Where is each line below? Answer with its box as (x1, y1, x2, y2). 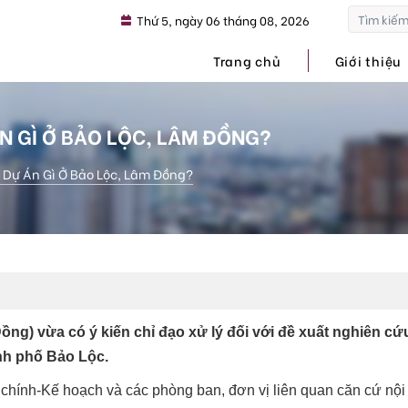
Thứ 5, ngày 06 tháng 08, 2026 (136, 10, 310, 28)
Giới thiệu (334, 51, 402, 70)
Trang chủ (212, 51, 280, 70)
